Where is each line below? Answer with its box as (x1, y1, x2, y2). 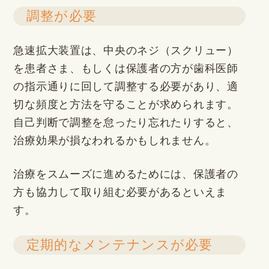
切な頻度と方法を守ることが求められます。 (13, 98, 238, 110)
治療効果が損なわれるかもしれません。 (13, 134, 216, 147)
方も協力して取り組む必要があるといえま (13, 186, 228, 199)
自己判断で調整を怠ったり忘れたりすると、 (13, 116, 238, 128)
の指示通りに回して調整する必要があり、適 (13, 80, 238, 92)
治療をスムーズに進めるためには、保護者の (13, 168, 238, 181)
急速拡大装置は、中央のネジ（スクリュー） (13, 44, 238, 56)
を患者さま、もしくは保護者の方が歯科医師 (13, 62, 238, 74)
